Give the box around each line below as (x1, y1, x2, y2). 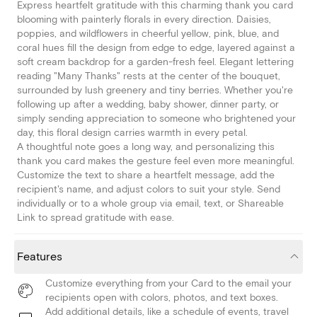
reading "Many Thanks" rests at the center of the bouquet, (17, 70, 280, 83)
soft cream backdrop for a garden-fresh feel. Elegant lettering (17, 56, 294, 69)
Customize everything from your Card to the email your (45, 277, 292, 290)
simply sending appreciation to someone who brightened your (17, 113, 296, 125)
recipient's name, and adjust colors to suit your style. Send (17, 183, 280, 196)
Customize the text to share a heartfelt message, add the (17, 169, 275, 182)
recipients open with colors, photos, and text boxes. (45, 292, 278, 304)
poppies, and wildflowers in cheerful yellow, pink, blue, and (17, 28, 279, 40)
